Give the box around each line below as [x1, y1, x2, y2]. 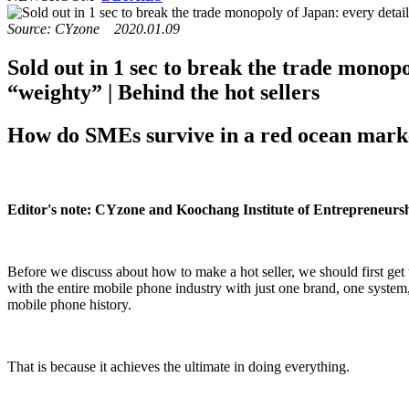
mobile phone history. [7, 296, 131, 312]
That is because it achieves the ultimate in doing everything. [7, 358, 350, 374]
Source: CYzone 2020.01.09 [7, 21, 180, 37]
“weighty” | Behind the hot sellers [7, 79, 320, 104]
